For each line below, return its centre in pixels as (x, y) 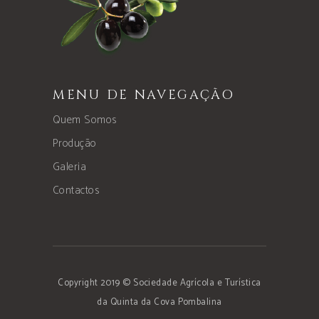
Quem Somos (85, 120)
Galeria (70, 167)
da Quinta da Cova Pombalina (159, 303)
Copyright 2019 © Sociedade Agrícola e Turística (159, 283)
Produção (75, 144)
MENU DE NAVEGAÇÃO (144, 95)
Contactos (76, 191)
